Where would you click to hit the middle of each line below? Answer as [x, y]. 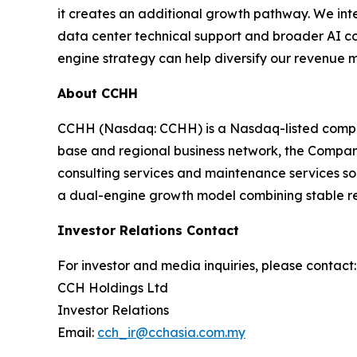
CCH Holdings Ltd [113, 287]
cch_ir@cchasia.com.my [171, 332]
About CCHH [98, 93]
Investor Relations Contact [148, 230]
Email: [77, 332]
